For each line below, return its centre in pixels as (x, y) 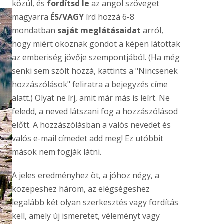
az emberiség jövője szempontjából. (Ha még (96, 57)
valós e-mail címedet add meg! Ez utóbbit (87, 138)
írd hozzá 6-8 (109, 17)
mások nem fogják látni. (56, 152)
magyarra (31, 17)
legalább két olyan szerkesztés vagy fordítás (95, 202)
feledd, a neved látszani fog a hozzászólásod (95, 111)
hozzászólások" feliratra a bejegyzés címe (90, 84)
